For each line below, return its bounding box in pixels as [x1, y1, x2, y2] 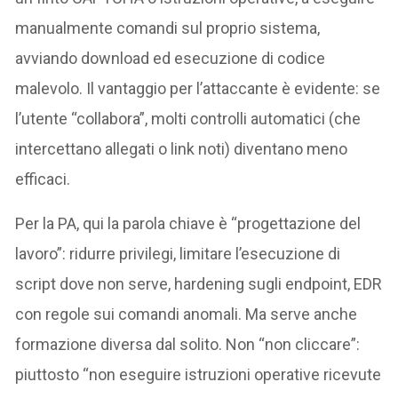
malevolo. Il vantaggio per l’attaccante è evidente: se [15, 78, 381, 98]
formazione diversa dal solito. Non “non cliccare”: [15, 334, 361, 354]
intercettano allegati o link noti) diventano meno [15, 139, 348, 158]
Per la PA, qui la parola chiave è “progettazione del [15, 213, 362, 233]
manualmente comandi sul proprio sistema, [15, 18, 321, 37]
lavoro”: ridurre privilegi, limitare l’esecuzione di [15, 243, 341, 263]
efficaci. [15, 169, 71, 188]
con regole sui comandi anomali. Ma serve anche [15, 304, 358, 323]
